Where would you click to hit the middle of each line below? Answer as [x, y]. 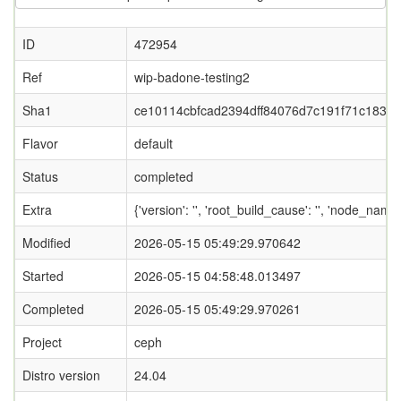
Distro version [61, 375]
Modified [47, 243]
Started [43, 276]
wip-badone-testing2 [192, 77]
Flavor [40, 143]
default [154, 143]
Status [40, 176]
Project [42, 342]
